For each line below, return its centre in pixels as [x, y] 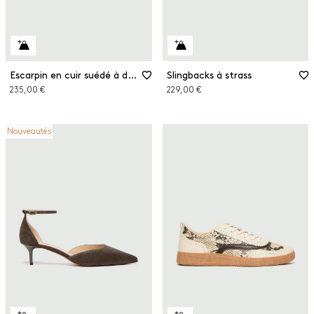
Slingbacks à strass [209, 75]
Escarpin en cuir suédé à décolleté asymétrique [132, 75]
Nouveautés [29, 131]
